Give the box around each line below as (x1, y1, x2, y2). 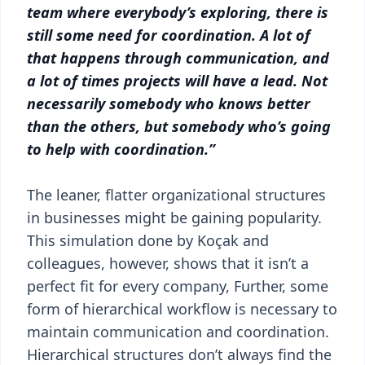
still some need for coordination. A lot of (27, 25, 310, 45)
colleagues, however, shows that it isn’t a (27, 253, 309, 273)
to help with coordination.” (27, 139, 215, 159)
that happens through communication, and (27, 48, 329, 68)
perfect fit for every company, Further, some (27, 276, 328, 296)
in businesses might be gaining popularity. (27, 208, 322, 227)
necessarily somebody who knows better (27, 94, 310, 113)
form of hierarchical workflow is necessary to (27, 299, 337, 319)
